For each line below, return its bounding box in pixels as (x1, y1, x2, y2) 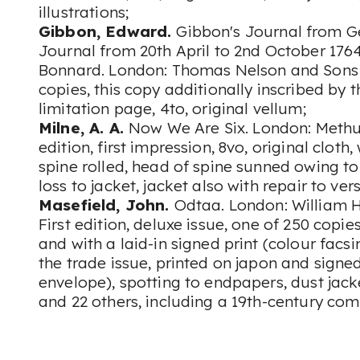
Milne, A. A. (39, 118, 129, 137)
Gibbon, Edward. (39, 22, 177, 41)
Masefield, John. (39, 195, 174, 215)
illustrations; (39, 2, 133, 22)
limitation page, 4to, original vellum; (39, 99, 310, 118)
